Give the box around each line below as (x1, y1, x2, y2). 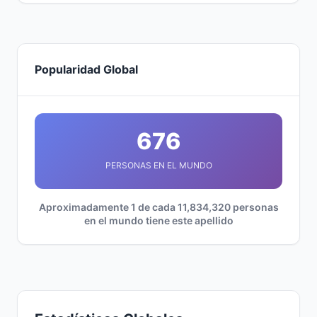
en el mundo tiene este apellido (83, 214, 234, 226)
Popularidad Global (35, 62, 138, 76)
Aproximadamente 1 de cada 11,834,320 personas (38, 201, 279, 213)
